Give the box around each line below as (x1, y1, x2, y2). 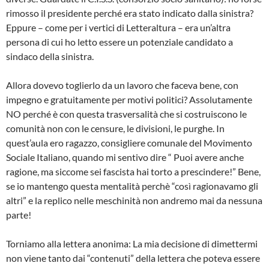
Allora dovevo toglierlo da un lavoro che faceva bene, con (6, 79, 238, 91)
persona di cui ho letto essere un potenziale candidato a (6, 36, 233, 48)
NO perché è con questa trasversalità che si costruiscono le (6, 108, 247, 120)
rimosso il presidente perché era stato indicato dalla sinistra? (6, 7, 253, 19)
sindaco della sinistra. (6, 50, 94, 62)
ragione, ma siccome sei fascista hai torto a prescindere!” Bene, (6, 166, 261, 178)
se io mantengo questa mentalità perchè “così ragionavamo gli (6, 180, 258, 192)
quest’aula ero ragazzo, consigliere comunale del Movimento (6, 137, 252, 149)
